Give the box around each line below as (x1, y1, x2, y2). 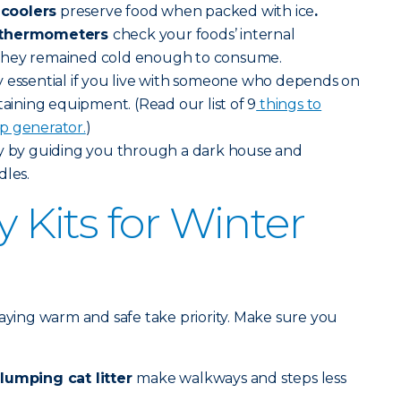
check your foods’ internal (112, 26, 295, 43)
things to (256, 96, 322, 113)
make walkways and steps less (136, 370, 346, 387)
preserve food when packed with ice (56, 3, 315, 20)
